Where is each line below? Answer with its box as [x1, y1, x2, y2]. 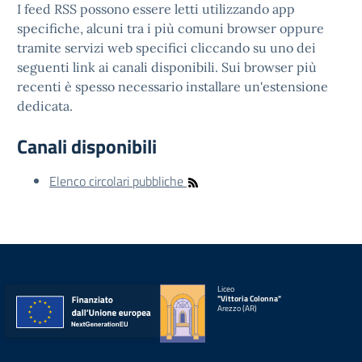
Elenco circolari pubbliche [49, 171, 187, 191]
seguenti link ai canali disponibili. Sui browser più [17, 59, 317, 75]
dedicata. [17, 98, 73, 114]
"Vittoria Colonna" [217, 293, 281, 305]
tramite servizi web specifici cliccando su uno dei [17, 40, 316, 56]
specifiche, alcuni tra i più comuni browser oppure [17, 20, 324, 36]
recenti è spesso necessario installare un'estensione [17, 78, 328, 95]
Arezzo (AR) [217, 302, 257, 314]
